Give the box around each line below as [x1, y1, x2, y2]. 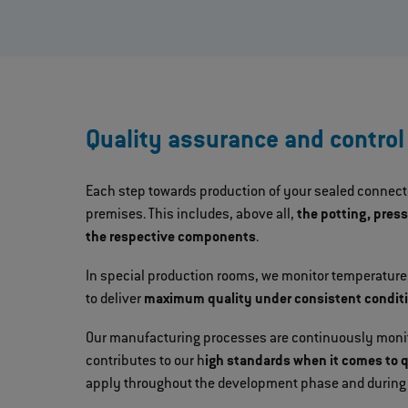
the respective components [86, 229, 257, 247]
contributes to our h [86, 353, 206, 371]
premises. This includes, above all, [86, 207, 298, 224]
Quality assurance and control [86, 127, 405, 157]
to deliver [86, 291, 145, 309]
